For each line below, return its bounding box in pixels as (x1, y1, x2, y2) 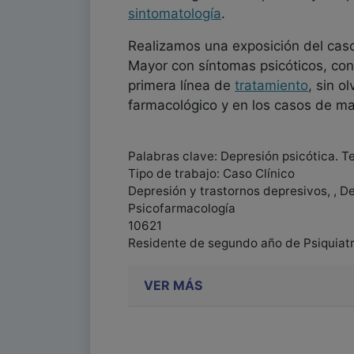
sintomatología (128, 6, 221, 21)
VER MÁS (144, 277, 202, 293)
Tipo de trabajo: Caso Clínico (128, 166, 295, 181)
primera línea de (128, 77, 235, 93)
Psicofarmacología (128, 201, 235, 216)
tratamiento (235, 77, 308, 93)
